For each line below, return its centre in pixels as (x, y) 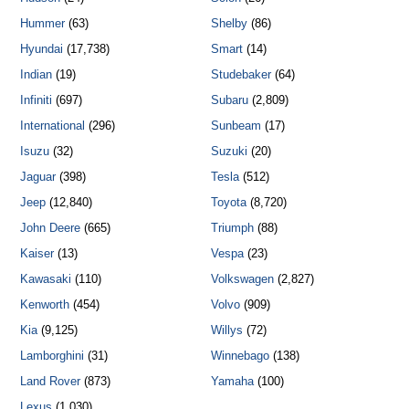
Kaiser (37, 253)
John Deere (51, 227)
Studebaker (241, 74)
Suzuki (229, 151)
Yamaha (232, 381)
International (53, 125)
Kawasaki (46, 278)
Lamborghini (52, 355)
